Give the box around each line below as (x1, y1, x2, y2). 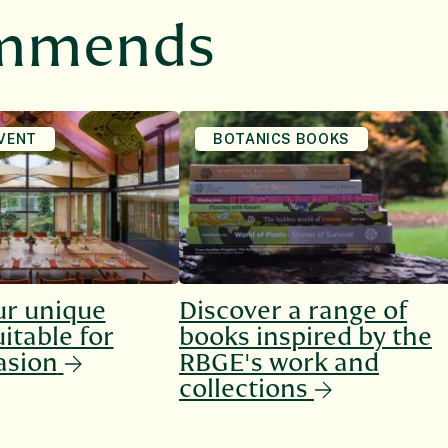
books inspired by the (179, 322, 432, 351)
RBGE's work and (179, 348, 379, 377)
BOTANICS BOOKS (213, 131, 350, 148)
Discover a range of (179, 296, 407, 325)
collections (179, 374, 308, 403)
